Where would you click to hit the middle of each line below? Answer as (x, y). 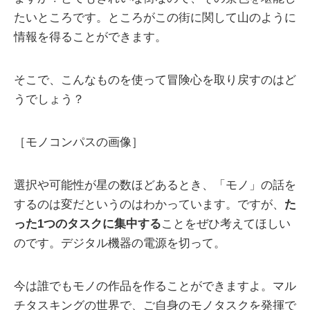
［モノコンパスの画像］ (79, 143)
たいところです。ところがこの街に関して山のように (155, 18)
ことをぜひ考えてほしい (226, 224)
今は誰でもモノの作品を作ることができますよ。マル (155, 286)
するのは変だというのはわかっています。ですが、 (149, 205)
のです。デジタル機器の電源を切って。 (120, 244)
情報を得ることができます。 (90, 37)
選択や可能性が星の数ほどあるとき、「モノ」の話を (155, 185)
